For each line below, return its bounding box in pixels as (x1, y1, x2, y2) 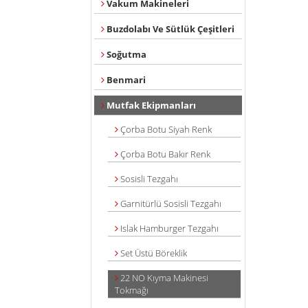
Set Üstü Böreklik (118, 247, 187, 259)
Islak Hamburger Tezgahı (118, 222, 219, 234)
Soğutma (104, 48, 146, 60)
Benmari (104, 74, 146, 86)
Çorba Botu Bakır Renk (118, 148, 210, 160)
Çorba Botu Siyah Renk (118, 123, 212, 135)
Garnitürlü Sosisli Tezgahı (118, 197, 221, 210)
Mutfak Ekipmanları (104, 99, 196, 111)
